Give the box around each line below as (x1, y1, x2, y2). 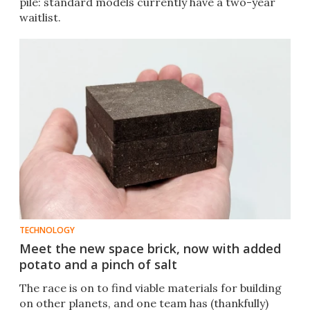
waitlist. (19, 10, 61, 25)
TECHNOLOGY (19, 224, 75, 237)
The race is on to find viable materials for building (19, 281, 282, 295)
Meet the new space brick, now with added (19, 240, 281, 257)
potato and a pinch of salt (19, 256, 177, 273)
